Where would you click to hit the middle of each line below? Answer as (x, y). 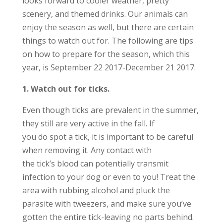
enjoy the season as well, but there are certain (108, 27)
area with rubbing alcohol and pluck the (96, 190)
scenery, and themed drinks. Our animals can (105, 14)
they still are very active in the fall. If (88, 123)
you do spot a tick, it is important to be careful (108, 137)
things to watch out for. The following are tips (108, 41)
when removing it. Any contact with (87, 150)
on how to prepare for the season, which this (106, 54)
